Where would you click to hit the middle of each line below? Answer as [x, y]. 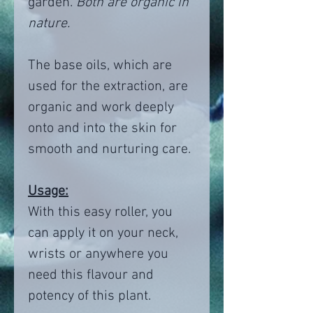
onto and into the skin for [102, 129]
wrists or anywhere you [98, 255]
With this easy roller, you [100, 213]
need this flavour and [91, 276]
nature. [49, 24]
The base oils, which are [100, 66]
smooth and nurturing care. [109, 150]
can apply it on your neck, [103, 234]
